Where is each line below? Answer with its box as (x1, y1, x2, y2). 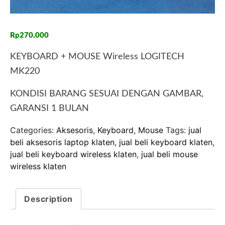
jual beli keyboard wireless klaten (10, 149, 137, 159)
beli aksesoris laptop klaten (10, 137, 115, 147)
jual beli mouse (141, 149, 198, 159)
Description (24, 194, 73, 204)
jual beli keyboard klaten (119, 137, 212, 147)
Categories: (10, 125, 56, 135)
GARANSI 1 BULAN (10, 104, 89, 113)
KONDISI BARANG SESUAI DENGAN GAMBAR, (10, 89, 203, 98)
